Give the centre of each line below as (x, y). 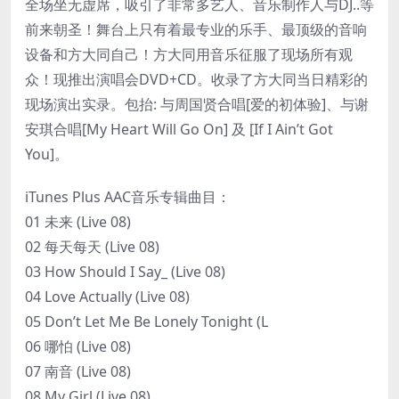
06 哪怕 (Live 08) (78, 346)
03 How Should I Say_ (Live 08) (125, 271)
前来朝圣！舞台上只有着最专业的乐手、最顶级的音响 (196, 29)
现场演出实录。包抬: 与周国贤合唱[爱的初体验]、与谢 (197, 104)
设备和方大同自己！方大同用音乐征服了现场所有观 (189, 54)
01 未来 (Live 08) (78, 221)
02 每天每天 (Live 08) (92, 246)
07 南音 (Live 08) (78, 371)
